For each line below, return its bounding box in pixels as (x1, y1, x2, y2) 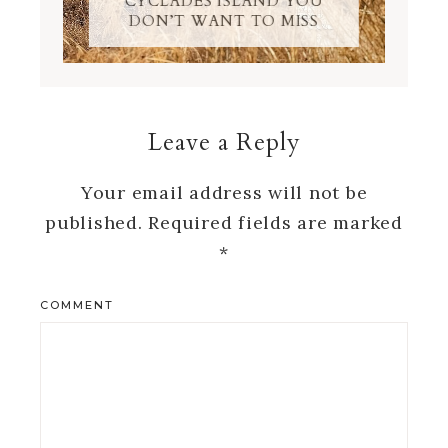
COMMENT (40, 298, 114, 313)
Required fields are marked (148, 211, 403, 235)
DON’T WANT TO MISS (129, 11, 319, 32)
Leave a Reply (147, 126, 301, 160)
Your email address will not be (80, 181, 368, 205)
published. (45, 211, 143, 235)
